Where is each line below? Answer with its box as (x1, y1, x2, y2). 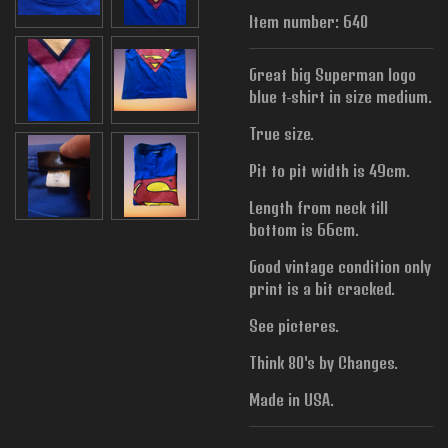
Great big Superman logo (249, 64, 416, 84)
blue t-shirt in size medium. (249, 86, 432, 106)
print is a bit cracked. (249, 278, 395, 298)
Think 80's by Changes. (249, 352, 398, 372)
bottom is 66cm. (249, 219, 359, 239)
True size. (249, 123, 314, 143)
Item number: (249, 11, 339, 31)
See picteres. (249, 315, 339, 335)
